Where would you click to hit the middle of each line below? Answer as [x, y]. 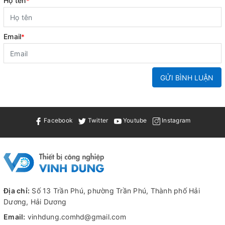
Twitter [97, 121]
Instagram [175, 121]
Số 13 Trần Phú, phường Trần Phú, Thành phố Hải [115, 190]
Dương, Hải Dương [35, 201]
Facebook [57, 121]
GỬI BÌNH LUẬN [187, 77]
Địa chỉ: [17, 190]
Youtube [134, 121]
